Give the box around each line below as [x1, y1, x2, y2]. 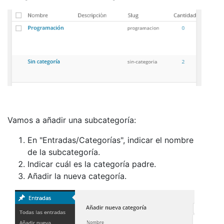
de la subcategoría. [27, 147, 100, 157]
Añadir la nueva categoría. [27, 171, 126, 181]
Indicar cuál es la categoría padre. [27, 159, 156, 169]
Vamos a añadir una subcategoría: [7, 115, 136, 125]
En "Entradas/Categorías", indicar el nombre [27, 135, 193, 145]
